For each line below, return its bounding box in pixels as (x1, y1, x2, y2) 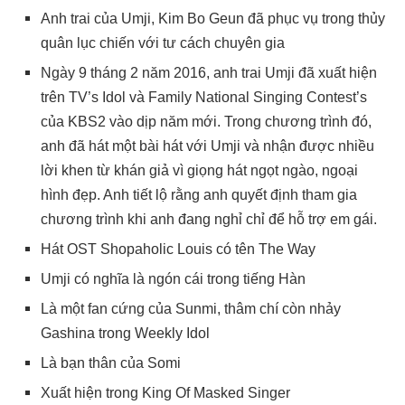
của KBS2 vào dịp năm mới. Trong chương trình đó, (41, 113, 372, 129)
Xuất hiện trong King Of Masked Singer (41, 384, 290, 400)
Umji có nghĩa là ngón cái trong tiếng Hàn (41, 270, 306, 287)
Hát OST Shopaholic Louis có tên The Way (41, 240, 316, 257)
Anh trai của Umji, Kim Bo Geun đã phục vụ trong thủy (41, 10, 385, 26)
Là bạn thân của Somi (41, 354, 181, 371)
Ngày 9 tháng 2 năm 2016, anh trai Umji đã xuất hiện (41, 64, 377, 80)
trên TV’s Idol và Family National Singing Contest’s (41, 89, 367, 105)
